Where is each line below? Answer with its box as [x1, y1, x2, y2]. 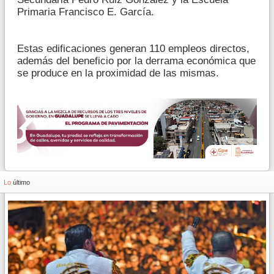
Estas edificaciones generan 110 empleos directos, [17, 42, 250, 54]
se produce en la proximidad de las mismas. [17, 67, 219, 79]
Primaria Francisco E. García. [17, 6, 154, 18]
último [13, 178, 30, 186]
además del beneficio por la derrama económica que [17, 54, 256, 67]
